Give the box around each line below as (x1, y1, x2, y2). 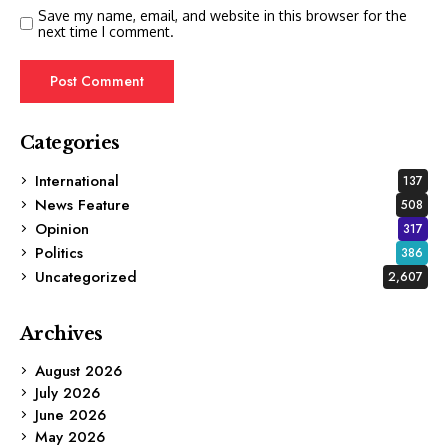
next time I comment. (38, 22, 174, 40)
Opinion (35, 217, 89, 240)
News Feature (35, 193, 130, 216)
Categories (20, 131, 120, 154)
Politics (35, 241, 83, 264)
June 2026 (35, 403, 106, 426)
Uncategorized (35, 265, 137, 288)
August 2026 (35, 359, 122, 382)
